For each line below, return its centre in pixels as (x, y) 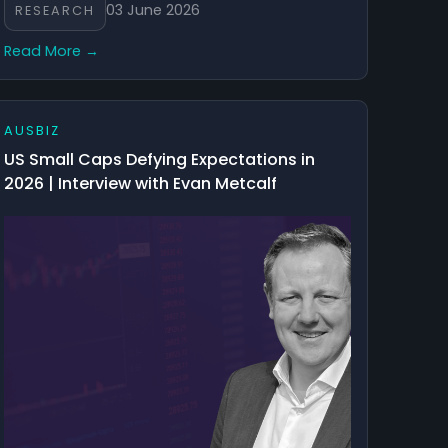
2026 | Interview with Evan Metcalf (140, 183)
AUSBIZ (31, 130)
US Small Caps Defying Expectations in (159, 159)
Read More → (51, 50)
